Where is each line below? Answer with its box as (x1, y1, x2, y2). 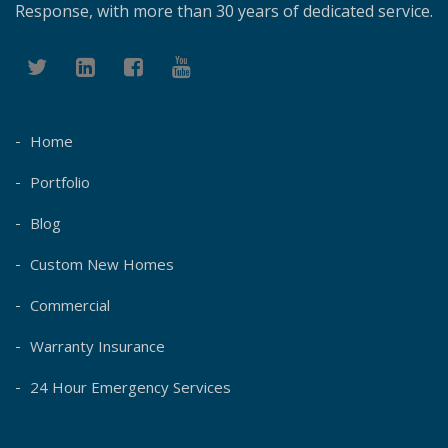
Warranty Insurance (30, 335, 165, 356)
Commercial (30, 294, 110, 315)
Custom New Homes (30, 253, 174, 274)
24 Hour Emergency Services (30, 376, 231, 397)
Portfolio (30, 171, 90, 192)
